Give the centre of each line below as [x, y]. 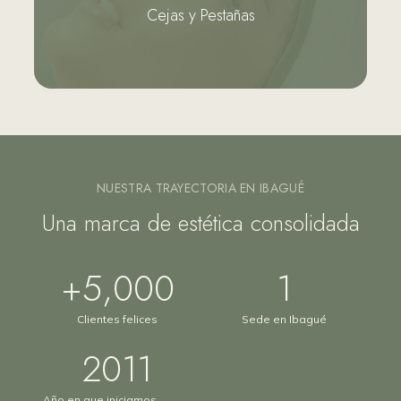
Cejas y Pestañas [200, 15]
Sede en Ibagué [284, 319]
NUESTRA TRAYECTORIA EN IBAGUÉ [200, 188]
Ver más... [200, 27]
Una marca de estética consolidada [200, 222]
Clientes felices [117, 319]
